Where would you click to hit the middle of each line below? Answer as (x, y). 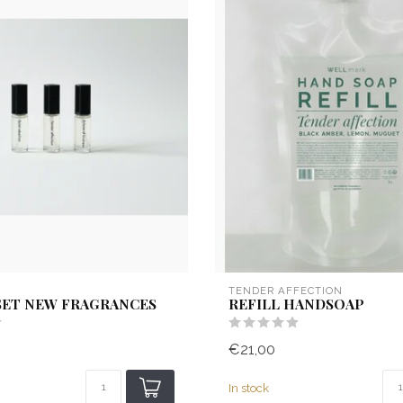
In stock (249, 388)
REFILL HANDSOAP (296, 304)
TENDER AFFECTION (286, 291)
